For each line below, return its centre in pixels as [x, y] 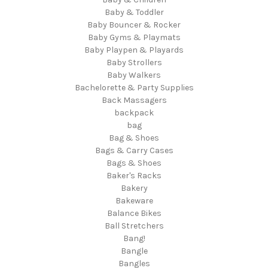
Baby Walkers [134, 75]
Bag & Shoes [134, 138]
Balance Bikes [134, 213]
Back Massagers [134, 100]
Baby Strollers [134, 62]
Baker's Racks [134, 175]
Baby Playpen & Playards [134, 50]
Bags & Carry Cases [134, 150]
